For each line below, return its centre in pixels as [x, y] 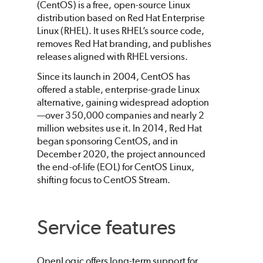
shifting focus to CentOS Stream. [104, 180]
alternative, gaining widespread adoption [123, 103]
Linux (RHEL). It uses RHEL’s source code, [121, 31]
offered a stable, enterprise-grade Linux [119, 90]
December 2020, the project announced [121, 154]
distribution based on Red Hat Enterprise [121, 18]
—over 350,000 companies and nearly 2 [121, 116]
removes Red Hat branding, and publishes [124, 44]
